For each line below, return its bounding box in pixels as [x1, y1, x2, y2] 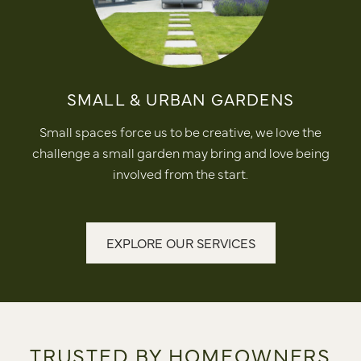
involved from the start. [113, 164, 248, 182]
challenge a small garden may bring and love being [31, 143, 330, 161]
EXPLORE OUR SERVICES [106, 233, 255, 251]
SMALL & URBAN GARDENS [66, 87, 295, 110]
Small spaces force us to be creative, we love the [39, 122, 322, 140]
